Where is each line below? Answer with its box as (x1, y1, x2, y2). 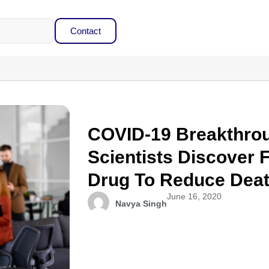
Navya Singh (115, 199, 168, 208)
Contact (70, 26, 101, 36)
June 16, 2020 (167, 192, 222, 201)
